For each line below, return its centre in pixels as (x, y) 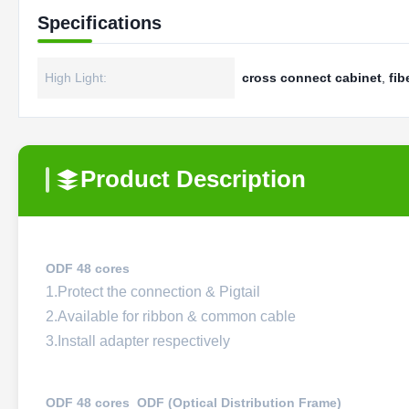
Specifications (100, 23)
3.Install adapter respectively (138, 341)
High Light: (76, 78)
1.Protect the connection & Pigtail (153, 292)
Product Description (193, 179)
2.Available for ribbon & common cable (171, 316)
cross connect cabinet (312, 78)
